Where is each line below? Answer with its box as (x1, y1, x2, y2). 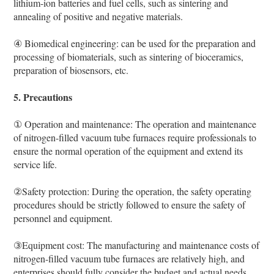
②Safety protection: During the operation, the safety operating (13, 184, 252, 198)
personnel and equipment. (13, 211, 113, 224)
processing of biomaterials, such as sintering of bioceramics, (13, 50, 244, 63)
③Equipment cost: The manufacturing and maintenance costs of (13, 238, 260, 251)
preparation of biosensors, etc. (13, 63, 129, 76)
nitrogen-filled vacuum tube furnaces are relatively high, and (13, 251, 245, 265)
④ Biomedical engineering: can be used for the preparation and (13, 36, 256, 50)
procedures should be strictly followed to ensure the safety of (13, 198, 246, 211)
